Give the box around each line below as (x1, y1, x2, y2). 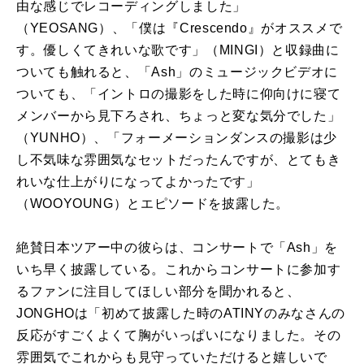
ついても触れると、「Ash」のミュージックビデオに (16, 64, 338, 79)
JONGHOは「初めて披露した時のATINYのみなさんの (16, 305, 345, 320)
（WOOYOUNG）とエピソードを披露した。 (16, 196, 290, 210)
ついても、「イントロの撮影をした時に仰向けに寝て (16, 86, 341, 101)
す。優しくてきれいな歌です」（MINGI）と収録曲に (16, 42, 340, 57)
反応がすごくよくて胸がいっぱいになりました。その (16, 327, 341, 342)
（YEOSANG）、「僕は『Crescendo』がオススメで (16, 20, 343, 35)
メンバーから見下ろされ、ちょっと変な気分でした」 (16, 108, 341, 123)
